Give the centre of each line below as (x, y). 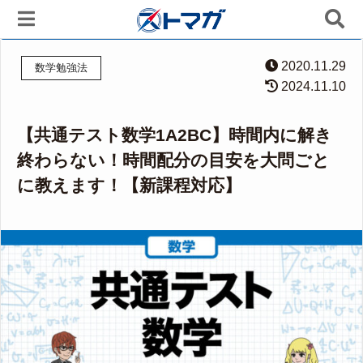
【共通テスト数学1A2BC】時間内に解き (175, 135)
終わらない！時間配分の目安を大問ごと (173, 160)
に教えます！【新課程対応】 (129, 185)
